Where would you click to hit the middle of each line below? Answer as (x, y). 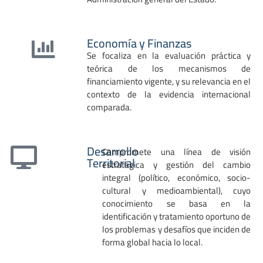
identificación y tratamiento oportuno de (177, 217)
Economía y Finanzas (139, 43)
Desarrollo (113, 151)
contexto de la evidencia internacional (169, 94)
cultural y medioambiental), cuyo (177, 191)
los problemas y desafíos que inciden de (177, 230)
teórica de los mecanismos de (169, 68)
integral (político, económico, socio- (177, 178)
